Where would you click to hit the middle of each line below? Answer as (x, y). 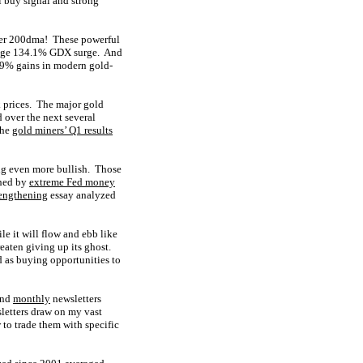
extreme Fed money (72, 182)
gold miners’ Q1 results (62, 130)
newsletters (76, 299)
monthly (32, 299)
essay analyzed (82, 195)
